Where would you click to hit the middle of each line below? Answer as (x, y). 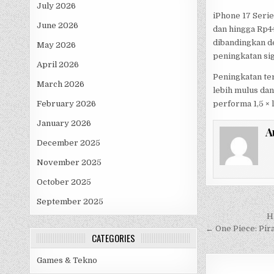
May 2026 (57, 45)
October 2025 (64, 182)
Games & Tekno (67, 261)
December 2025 (69, 143)
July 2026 (57, 6)
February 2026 (67, 104)
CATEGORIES (114, 238)
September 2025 (70, 202)
